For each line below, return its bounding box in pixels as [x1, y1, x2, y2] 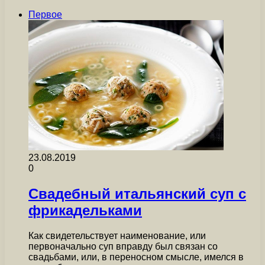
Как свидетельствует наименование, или [28, 230, 206, 241]
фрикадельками [28, 202, 142, 218]
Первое [28, 9, 62, 20]
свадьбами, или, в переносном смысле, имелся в [28, 251, 244, 262]
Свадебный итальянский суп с [28, 185, 246, 202]
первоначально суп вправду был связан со [28, 241, 218, 251]
